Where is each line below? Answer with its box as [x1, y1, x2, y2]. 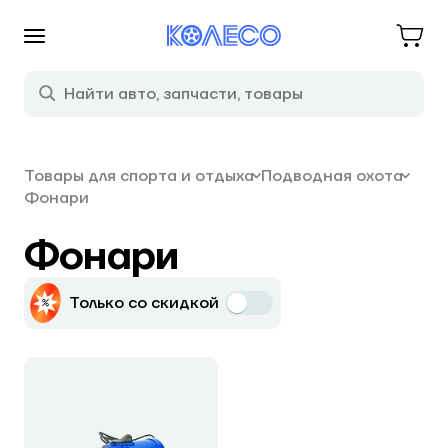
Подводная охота [261, 166, 403, 186]
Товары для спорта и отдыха [24, 166, 254, 186]
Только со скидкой [69, 293, 219, 313]
